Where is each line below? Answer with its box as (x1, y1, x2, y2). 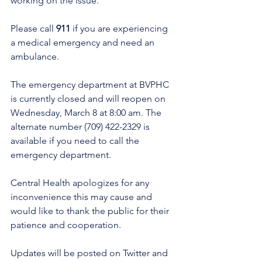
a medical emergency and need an (11, 37, 157, 48)
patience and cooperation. (11, 219, 123, 230)
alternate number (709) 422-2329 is (11, 121, 152, 132)
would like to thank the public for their (11, 205, 171, 216)
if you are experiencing (73, 23, 170, 34)
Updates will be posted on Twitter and (11, 247, 170, 258)
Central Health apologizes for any (11, 177, 151, 188)
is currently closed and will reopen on (11, 93, 168, 104)
